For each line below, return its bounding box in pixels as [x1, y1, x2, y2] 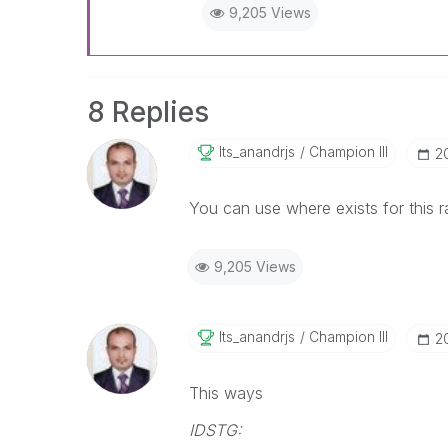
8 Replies [87, 95, 209, 129]
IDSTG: [188, 420, 242, 440]
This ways [188, 383, 263, 403]
